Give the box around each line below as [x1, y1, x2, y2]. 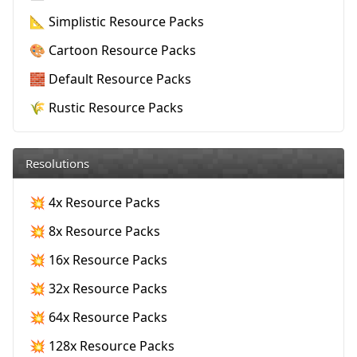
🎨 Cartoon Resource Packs [29, 41, 196, 59]
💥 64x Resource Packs [29, 308, 167, 326]
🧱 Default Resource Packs [29, 70, 191, 88]
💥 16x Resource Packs [29, 251, 167, 269]
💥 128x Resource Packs [29, 337, 175, 355]
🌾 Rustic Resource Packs [29, 99, 183, 116]
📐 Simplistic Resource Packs [29, 13, 204, 30]
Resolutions [25, 155, 89, 171]
